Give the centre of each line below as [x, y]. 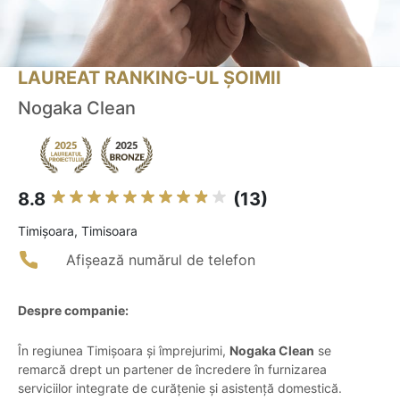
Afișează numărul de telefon [161, 260]
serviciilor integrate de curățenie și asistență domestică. [180, 388]
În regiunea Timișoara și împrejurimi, [124, 351]
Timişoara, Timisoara [78, 231]
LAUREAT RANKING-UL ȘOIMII [150, 78]
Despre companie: [73, 311]
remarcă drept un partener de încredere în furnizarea [172, 370]
